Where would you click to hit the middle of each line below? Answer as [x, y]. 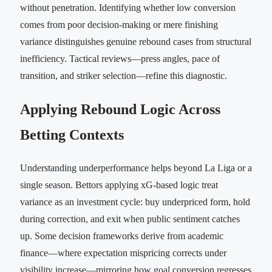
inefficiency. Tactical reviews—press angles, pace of [120, 59]
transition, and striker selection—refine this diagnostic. [124, 76]
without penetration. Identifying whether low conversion [128, 8]
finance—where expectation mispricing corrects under [123, 253]
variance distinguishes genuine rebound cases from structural [136, 42]
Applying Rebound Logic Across [120, 110]
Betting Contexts [72, 135]
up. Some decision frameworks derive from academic [122, 236]
